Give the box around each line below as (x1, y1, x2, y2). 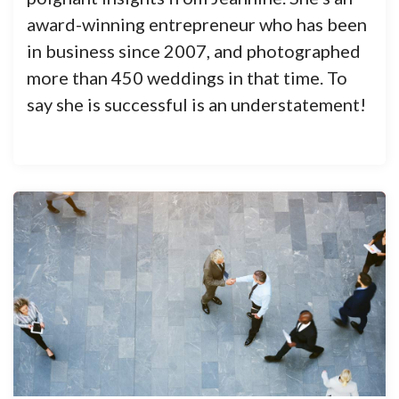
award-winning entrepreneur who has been (27, 13, 367, 35)
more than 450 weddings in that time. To (27, 67, 347, 88)
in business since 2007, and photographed (27, 40, 361, 61)
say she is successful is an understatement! (27, 94, 366, 115)
